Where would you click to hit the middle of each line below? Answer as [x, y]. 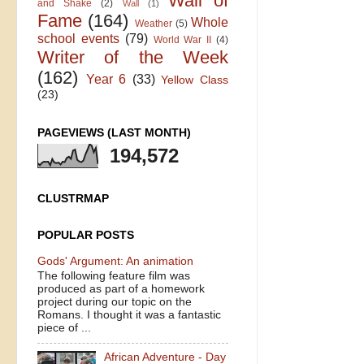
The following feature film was [114, 276]
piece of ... [64, 328]
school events [78, 38]
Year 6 [106, 78]
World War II [182, 39]
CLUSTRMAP [73, 199]
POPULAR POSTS [86, 236]
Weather [153, 23]
